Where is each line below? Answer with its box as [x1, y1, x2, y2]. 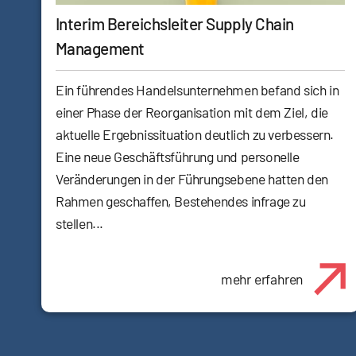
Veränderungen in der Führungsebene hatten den [56, 170, 329, 188]
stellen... [56, 215, 103, 233]
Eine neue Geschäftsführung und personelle [56, 148, 300, 166]
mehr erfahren [220, 270, 304, 288]
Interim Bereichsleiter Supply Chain [56, 14, 294, 34]
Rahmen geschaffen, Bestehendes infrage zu [56, 192, 306, 211]
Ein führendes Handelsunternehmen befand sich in [56, 81, 339, 99]
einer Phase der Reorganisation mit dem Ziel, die [56, 103, 328, 122]
